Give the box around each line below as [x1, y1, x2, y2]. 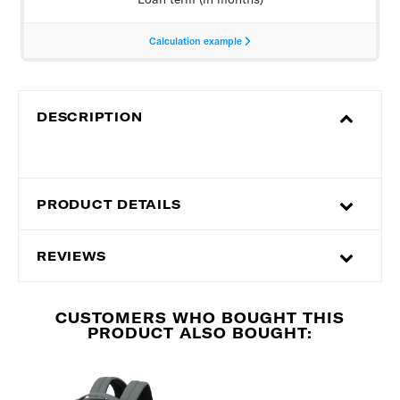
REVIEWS [37, 248, 106, 265]
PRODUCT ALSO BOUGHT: [87, 324, 312, 343]
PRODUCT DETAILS [37, 196, 181, 213]
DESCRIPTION [37, 109, 143, 126]
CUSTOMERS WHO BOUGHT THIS [55, 309, 345, 328]
